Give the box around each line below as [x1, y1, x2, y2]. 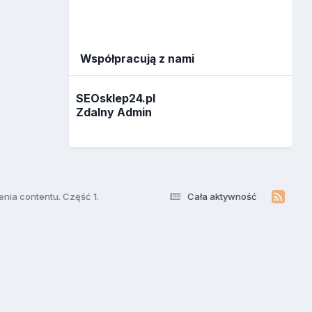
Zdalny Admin [76, 104, 153, 119]
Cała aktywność [187, 190, 257, 202]
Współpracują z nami [80, 52, 195, 66]
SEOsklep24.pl [76, 91, 156, 105]
